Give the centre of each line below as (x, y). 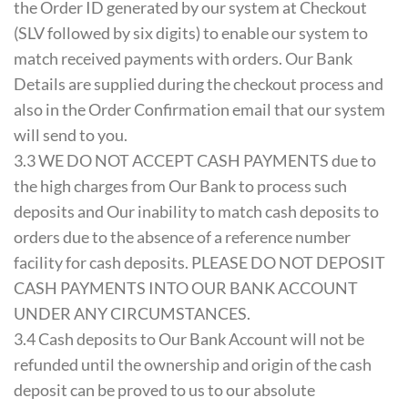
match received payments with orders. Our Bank (183, 59)
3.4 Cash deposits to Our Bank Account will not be (189, 339)
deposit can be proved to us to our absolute (164, 390)
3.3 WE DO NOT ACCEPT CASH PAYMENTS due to (195, 161)
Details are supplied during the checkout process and (199, 84)
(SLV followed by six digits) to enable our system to (191, 33)
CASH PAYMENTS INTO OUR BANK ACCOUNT (186, 288)
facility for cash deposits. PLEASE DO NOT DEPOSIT (199, 263)
